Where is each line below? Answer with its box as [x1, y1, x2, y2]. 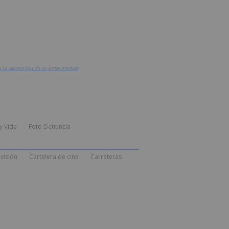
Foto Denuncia [28, 122, 71, 131]
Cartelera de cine [29, 152, 79, 161]
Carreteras [90, 152, 122, 161]
